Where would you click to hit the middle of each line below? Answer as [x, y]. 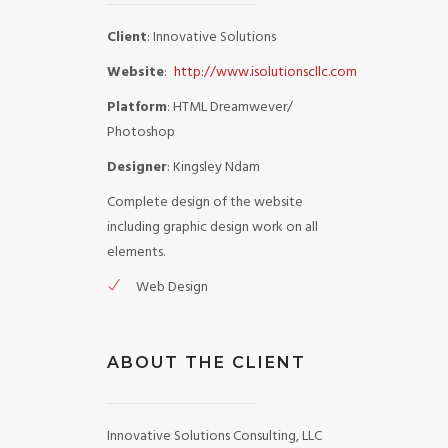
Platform [136, 107]
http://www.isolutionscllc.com [265, 72]
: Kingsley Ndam [213, 167]
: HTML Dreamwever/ [229, 107]
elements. [135, 252]
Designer [136, 167]
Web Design [171, 287]
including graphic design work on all [212, 227]
